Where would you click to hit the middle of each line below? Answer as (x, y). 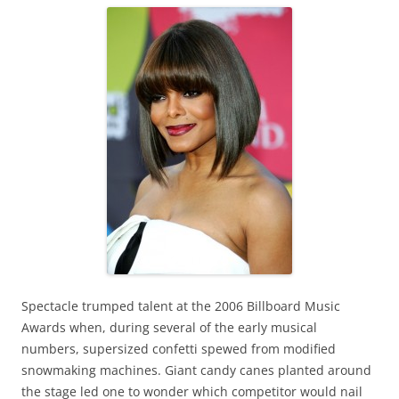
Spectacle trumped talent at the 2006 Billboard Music (181, 306)
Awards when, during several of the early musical (169, 327)
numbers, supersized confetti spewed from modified (179, 349)
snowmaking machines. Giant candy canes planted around (196, 370)
